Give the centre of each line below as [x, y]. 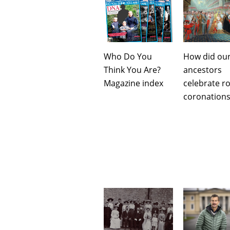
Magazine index [133, 83]
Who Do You [128, 56]
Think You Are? [132, 70]
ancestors [203, 70]
